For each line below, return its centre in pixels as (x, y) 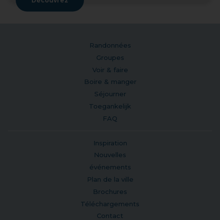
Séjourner (110, 94)
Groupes (110, 57)
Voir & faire (110, 69)
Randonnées (110, 45)
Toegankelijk (110, 106)
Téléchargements (110, 204)
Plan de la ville (110, 179)
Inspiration (110, 143)
